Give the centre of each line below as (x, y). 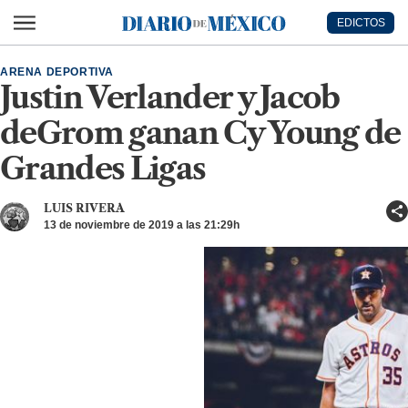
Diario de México (144, 32)
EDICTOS (361, 22)
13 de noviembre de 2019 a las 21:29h (142, 225)
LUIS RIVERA (84, 208)
